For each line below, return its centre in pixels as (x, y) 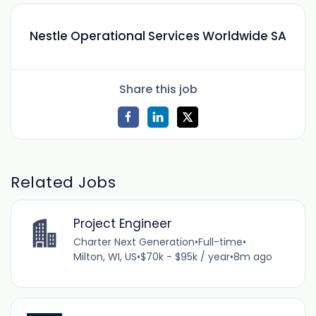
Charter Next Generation (134, 242)
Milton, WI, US (105, 257)
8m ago (253, 257)
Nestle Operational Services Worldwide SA (158, 36)
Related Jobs (63, 182)
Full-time (220, 242)
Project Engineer (122, 224)
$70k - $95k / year (185, 257)
